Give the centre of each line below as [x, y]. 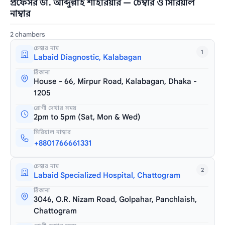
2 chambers [28, 34]
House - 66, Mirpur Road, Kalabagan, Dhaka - [116, 81]
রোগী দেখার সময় [55, 108]
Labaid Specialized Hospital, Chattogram [107, 175]
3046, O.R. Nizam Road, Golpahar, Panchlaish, [116, 199]
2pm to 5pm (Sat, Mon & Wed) [87, 117]
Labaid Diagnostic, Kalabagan [88, 57]
